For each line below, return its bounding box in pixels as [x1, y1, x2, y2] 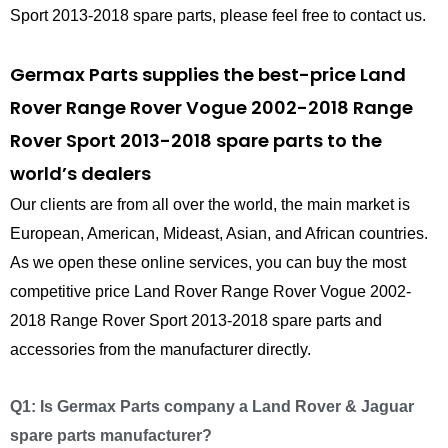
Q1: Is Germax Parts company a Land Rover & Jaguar [10, 398, 414, 416]
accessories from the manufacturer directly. [10, 341, 311, 359]
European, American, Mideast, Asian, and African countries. [10, 225, 428, 243]
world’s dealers [10, 161, 151, 187]
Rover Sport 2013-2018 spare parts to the [10, 128, 382, 154]
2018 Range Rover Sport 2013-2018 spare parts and [10, 312, 382, 330]
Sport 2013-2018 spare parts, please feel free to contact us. [10, 7, 426, 25]
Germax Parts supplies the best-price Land [10, 62, 406, 88]
